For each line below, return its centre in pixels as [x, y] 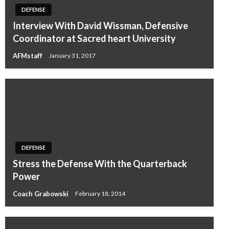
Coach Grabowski [41, 193]
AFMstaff [28, 55]
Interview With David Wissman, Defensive [100, 25]
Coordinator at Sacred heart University [94, 38]
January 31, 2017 [72, 56]
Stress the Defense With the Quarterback [100, 163]
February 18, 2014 [100, 194]
